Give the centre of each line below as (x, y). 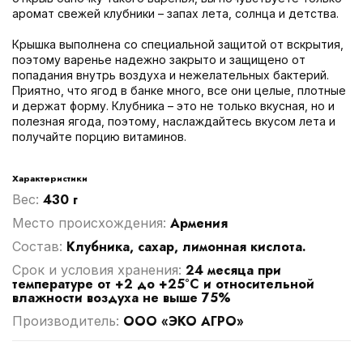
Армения (199, 223)
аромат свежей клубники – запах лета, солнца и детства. (175, 13)
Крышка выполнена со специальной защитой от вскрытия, (178, 44)
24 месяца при (233, 270)
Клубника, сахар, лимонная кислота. (186, 246)
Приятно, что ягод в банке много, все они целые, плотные (179, 90)
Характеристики (50, 178)
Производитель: (68, 320)
